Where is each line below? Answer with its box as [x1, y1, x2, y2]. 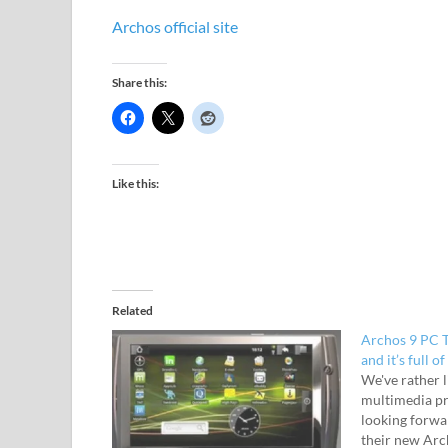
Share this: [112, 75, 167, 91]
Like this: [112, 176, 159, 192]
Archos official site [112, 17, 238, 37]
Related [112, 303, 153, 319]
